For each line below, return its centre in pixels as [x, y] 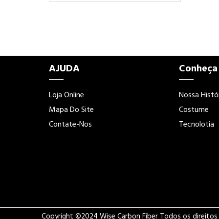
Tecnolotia [197, 125]
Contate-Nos [70, 125]
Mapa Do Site [71, 110]
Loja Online [66, 96]
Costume [194, 110]
